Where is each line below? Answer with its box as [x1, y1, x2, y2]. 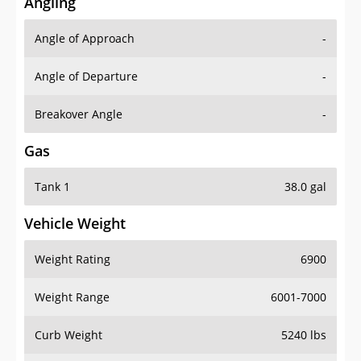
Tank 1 [35, 179, 70, 195]
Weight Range [35, 289, 110, 305]
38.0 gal [284, 179, 326, 195]
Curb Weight [35, 327, 102, 343]
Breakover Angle [35, 106, 122, 122]
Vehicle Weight [24, 214, 126, 234]
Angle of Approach [35, 31, 135, 47]
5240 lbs [281, 327, 326, 343]
